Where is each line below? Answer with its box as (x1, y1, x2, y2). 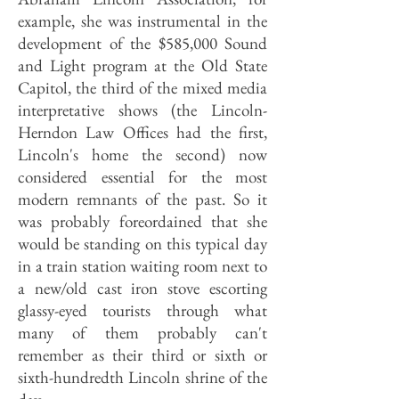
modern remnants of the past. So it (18, 188, 267, 210)
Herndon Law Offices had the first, (18, 121, 267, 143)
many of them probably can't (18, 322, 267, 344)
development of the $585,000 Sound (18, 32, 267, 54)
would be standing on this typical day (18, 232, 267, 255)
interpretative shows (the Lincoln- (18, 99, 267, 121)
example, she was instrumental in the (18, 10, 267, 32)
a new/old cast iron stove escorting (18, 277, 267, 299)
